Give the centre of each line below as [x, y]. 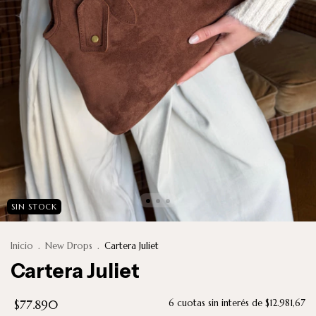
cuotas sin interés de [221, 303]
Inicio [22, 246]
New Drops [69, 246]
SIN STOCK [34, 207]
